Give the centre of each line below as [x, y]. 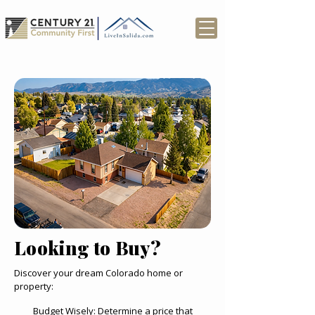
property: [34, 286]
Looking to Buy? [88, 248]
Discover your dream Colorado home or [98, 273]
